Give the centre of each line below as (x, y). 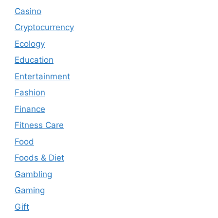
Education (34, 60)
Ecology (30, 44)
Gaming (30, 191)
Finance (30, 109)
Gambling (33, 174)
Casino (28, 11)
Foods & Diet (39, 158)
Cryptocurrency (44, 27)
